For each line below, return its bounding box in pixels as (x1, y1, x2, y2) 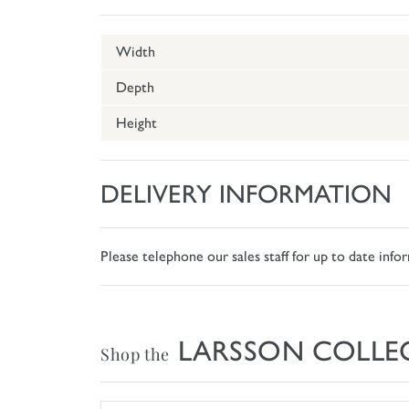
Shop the (100, 343, 170, 366)
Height (116, 114, 157, 132)
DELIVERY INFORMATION (100, 178, 392, 210)
